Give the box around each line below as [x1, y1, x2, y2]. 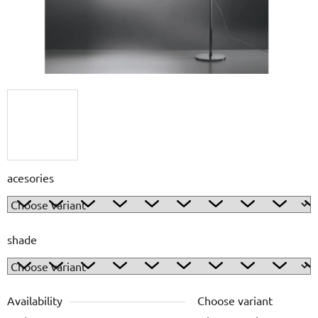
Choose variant [197, 292, 273, 307]
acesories [7, 170, 54, 185]
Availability [7, 292, 62, 307]
